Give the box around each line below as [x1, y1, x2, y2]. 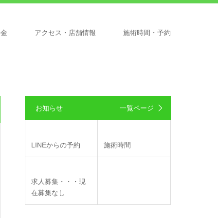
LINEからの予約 [31, 141, 80, 149]
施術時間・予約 [123, 29, 171, 36]
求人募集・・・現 [31, 178, 86, 185]
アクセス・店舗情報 [35, 29, 96, 36]
